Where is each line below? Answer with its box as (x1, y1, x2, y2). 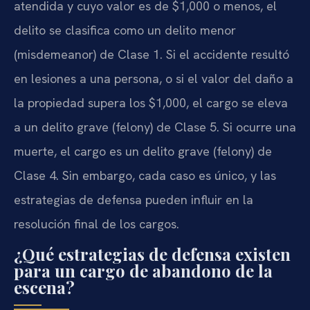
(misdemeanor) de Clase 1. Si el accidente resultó (14, 46, 289, 63)
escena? (14, 276, 75, 299)
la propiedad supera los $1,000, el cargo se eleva (14, 95, 288, 111)
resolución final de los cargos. (14, 216, 179, 232)
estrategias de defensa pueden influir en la (14, 192, 253, 208)
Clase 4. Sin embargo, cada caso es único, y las (14, 167, 276, 184)
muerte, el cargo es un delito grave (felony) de (14, 143, 272, 160)
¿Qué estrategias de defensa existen (14, 243, 291, 266)
